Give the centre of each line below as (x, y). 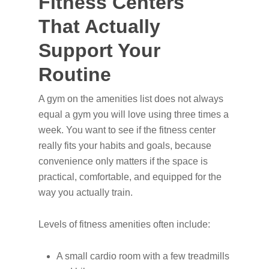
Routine (75, 74)
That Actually (99, 26)
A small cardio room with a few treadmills (143, 256)
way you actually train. (86, 192)
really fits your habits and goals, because (125, 146)
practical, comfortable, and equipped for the (130, 177)
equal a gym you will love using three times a (134, 114)
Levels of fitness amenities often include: (124, 224)
